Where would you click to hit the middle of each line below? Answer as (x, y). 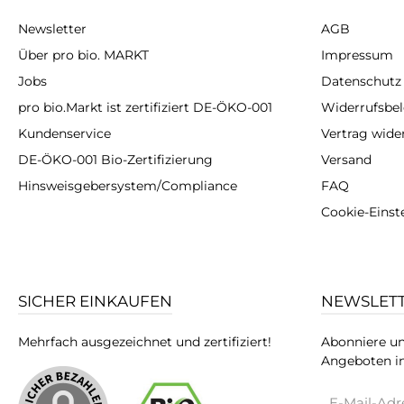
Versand (346, 160)
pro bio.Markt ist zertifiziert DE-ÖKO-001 (145, 108)
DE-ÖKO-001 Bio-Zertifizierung (115, 160)
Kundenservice (64, 134)
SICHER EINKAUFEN (95, 302)
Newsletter (52, 29)
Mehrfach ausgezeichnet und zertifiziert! (145, 342)
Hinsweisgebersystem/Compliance (128, 186)
